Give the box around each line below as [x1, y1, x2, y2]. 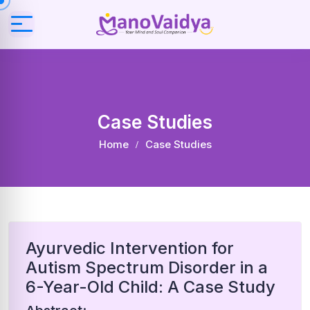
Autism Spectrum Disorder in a [26, 257, 268, 277]
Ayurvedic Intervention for [26, 238, 234, 258]
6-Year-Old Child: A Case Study [26, 277, 275, 297]
